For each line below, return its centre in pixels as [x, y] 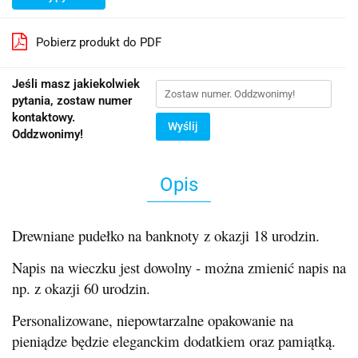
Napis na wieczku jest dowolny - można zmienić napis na [179, 267]
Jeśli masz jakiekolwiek [76, 84]
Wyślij [183, 126]
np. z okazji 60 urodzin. [81, 288]
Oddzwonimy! [48, 134]
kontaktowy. [44, 117]
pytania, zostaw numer [72, 100]
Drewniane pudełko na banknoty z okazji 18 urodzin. [166, 235]
